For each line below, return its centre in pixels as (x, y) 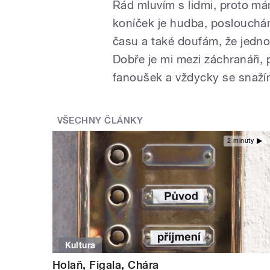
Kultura (80, 246)
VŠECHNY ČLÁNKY (100, 120)
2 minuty (240, 140)
